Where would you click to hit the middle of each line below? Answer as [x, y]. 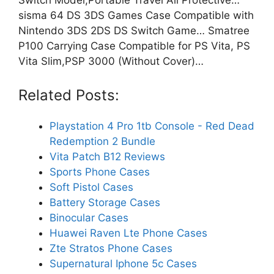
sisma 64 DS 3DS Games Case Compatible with [136, 15]
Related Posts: [69, 95]
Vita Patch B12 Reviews [107, 157]
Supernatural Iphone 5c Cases [123, 264]
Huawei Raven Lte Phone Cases [128, 233]
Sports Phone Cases [100, 172]
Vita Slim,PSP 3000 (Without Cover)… [111, 61]
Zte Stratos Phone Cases [111, 249]
